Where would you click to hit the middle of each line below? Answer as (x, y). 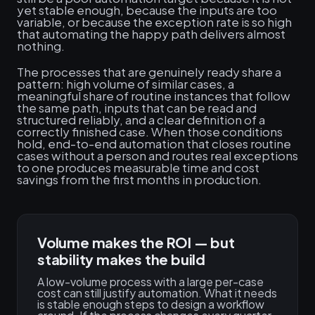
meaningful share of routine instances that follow (154, 96)
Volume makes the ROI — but (136, 242)
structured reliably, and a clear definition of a (141, 120)
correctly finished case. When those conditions (150, 131)
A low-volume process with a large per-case (150, 282)
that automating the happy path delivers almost (151, 34)
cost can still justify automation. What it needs (157, 293)
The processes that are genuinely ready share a (149, 72)
